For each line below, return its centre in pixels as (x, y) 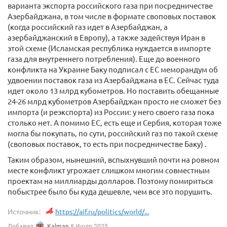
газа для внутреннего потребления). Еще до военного (104, 59)
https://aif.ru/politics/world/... (102, 211)
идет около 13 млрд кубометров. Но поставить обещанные (113, 90)
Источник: (24, 211)
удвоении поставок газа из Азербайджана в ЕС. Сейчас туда (113, 80)
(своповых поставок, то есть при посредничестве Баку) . (107, 144)
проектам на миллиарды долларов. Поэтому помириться (110, 181)
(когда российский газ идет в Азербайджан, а (88, 27)
